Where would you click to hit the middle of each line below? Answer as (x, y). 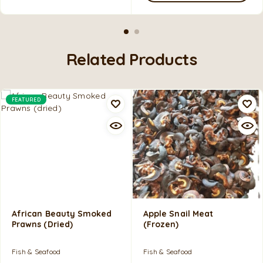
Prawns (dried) (42, 225)
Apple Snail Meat (178, 214)
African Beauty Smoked (62, 214)
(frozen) (161, 225)
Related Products (131, 59)
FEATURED (26, 99)
